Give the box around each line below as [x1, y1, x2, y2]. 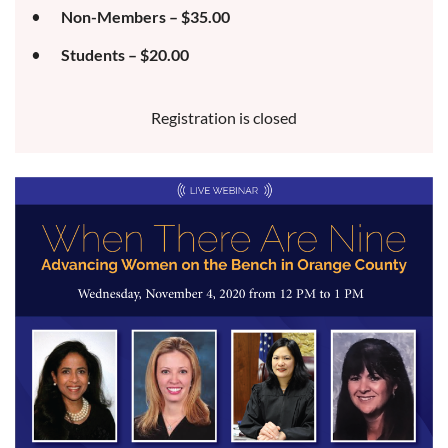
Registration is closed [151, 108, 297, 128]
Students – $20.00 [61, 45, 189, 65]
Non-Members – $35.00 [61, 7, 230, 27]
